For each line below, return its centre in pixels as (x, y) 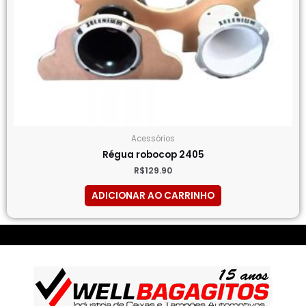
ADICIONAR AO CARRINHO (153, 196)
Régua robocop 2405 (153, 154)
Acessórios (153, 138)
